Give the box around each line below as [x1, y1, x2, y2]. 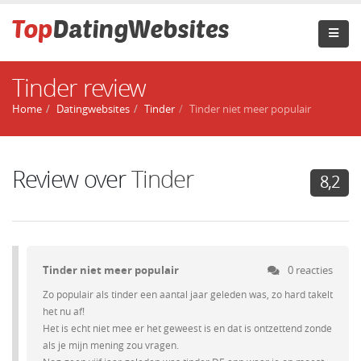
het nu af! [43, 306, 85, 317]
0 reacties [288, 264, 333, 276]
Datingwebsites [56, 103, 130, 115]
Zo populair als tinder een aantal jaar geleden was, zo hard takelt [43, 289, 333, 301]
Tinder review [12, 74, 146, 103]
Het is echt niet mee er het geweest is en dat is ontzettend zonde [43, 323, 332, 334]
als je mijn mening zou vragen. [43, 340, 179, 351]
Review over [12, 166, 131, 194]
